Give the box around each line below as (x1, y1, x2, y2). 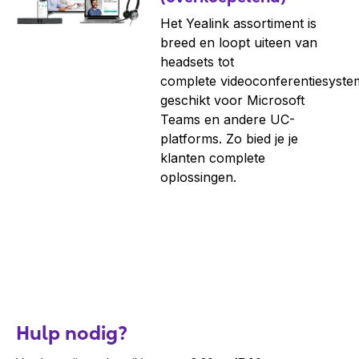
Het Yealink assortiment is (160, 15, 317, 32)
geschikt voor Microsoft (160, 92, 305, 109)
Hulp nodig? (16, 321, 127, 345)
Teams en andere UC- (160, 111, 295, 128)
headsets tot (160, 54, 234, 71)
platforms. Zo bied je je (160, 131, 298, 147)
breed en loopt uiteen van (160, 34, 317, 51)
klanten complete (160, 150, 265, 167)
